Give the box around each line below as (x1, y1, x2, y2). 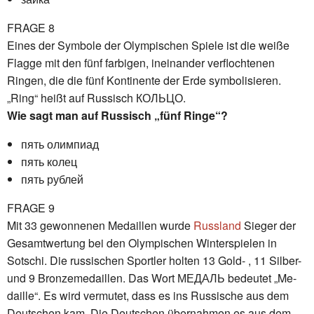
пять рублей (21, 170, 83, 187)
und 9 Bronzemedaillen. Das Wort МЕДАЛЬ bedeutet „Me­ (7, 269, 296, 286)
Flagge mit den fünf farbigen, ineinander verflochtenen (7, 54, 275, 71)
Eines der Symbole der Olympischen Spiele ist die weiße (7, 36, 289, 53)
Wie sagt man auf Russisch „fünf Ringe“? (7, 107, 228, 123)
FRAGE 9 (7, 199, 55, 216)
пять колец (21, 153, 77, 170)
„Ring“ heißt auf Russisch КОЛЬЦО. (7, 89, 186, 106)
